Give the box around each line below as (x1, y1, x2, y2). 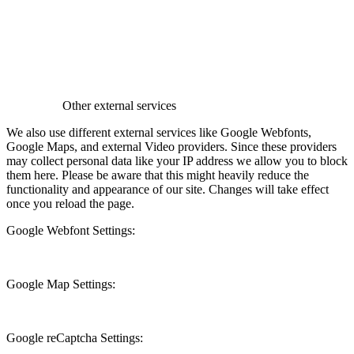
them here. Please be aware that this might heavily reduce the (6, 168, 309, 182)
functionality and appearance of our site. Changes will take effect (6, 182, 329, 196)
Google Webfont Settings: (6, 223, 135, 237)
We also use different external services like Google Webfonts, (6, 125, 311, 139)
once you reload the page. (6, 196, 134, 210)
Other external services (62, 98, 176, 112)
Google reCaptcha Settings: (6, 330, 143, 345)
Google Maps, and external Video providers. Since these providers (6, 139, 337, 153)
